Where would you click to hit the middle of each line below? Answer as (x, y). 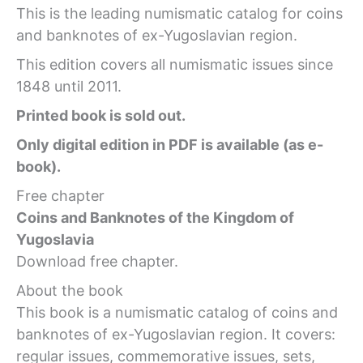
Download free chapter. (97, 261)
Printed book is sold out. (101, 115)
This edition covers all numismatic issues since (175, 64)
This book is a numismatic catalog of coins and (177, 312)
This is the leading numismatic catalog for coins (179, 13)
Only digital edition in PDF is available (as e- (170, 144)
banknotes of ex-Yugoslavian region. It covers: (176, 334)
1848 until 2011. (69, 86)
